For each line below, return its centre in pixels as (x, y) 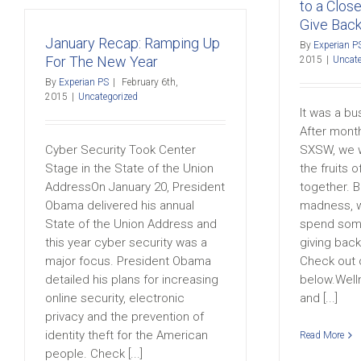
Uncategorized (108, 97)
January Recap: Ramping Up (133, 43)
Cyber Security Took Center (120, 150)
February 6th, (150, 82)
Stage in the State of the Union (129, 168)
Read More (322, 335)
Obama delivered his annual (120, 205)
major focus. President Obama (128, 261)
